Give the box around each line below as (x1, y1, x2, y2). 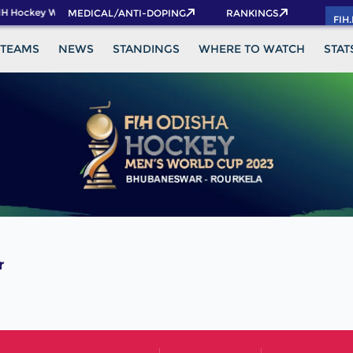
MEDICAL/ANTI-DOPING (68, 6, 186, 19)
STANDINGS (112, 42, 180, 56)
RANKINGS (226, 6, 279, 19)
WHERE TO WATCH (198, 42, 305, 56)
